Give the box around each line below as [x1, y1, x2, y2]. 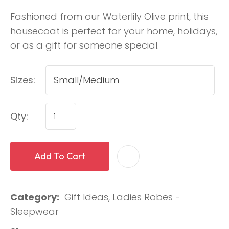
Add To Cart [34, 150, 85, 163]
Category [10, 191, 57, 204]
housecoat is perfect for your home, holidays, [10, 25, 217, 38]
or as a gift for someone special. [10, 39, 159, 52]
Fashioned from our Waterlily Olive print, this [10, 10, 209, 24]
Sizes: [10, 74, 35, 87]
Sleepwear [10, 205, 59, 218]
